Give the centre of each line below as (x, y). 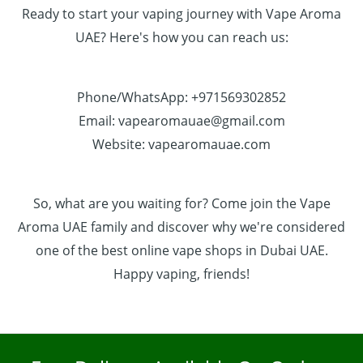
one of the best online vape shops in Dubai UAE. (181, 251)
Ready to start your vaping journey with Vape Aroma (181, 13)
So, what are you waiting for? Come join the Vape (181, 204)
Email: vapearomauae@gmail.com (181, 120)
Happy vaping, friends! (181, 274)
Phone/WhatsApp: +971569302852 (181, 97)
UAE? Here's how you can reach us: (181, 37)
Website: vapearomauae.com (181, 144)
